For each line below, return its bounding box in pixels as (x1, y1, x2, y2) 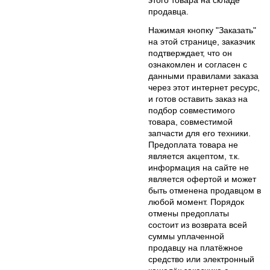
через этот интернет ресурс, (148, 82, 260, 92)
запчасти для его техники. (148, 128, 251, 138)
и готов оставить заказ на (148, 93, 248, 104)
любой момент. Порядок (148, 196, 244, 207)
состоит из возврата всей (148, 219, 247, 230)
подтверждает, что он (148, 48, 232, 58)
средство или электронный (148, 254, 254, 264)
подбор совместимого (148, 105, 235, 115)
